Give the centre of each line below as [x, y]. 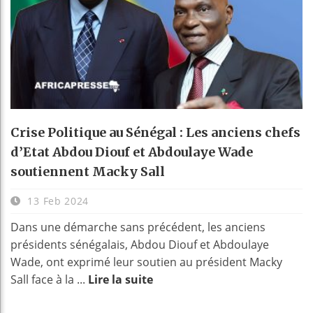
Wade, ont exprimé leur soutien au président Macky [146, 262]
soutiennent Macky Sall [88, 172]
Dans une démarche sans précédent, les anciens [138, 227]
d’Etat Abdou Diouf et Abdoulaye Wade [132, 152]
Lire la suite [121, 280]
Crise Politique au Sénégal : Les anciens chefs [155, 133]
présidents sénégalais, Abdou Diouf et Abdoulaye [140, 245]
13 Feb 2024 [57, 201]
